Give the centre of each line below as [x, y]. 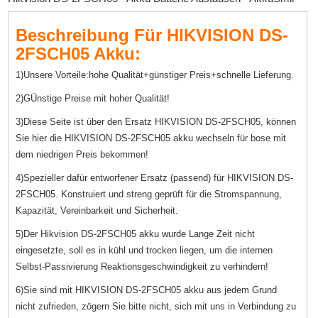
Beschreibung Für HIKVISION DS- [152, 35]
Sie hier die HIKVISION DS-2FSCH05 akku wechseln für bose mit [151, 138]
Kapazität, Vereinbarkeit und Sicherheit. [97, 210]
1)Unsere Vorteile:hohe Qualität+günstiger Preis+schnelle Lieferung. [155, 75]
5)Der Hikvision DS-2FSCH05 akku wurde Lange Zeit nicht [136, 234]
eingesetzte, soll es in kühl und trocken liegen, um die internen [144, 250]
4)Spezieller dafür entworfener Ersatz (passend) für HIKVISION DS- [155, 177]
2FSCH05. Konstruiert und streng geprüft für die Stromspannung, [149, 194]
